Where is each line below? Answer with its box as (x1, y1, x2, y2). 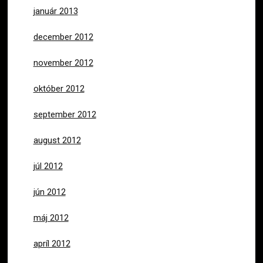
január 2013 (33, 5, 78, 16)
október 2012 (33, 83, 85, 94)
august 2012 (33, 134, 81, 146)
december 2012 (33, 31, 93, 42)
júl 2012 (33, 160, 63, 171)
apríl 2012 (33, 238, 70, 249)
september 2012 (33, 109, 96, 120)
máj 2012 (33, 212, 69, 223)
